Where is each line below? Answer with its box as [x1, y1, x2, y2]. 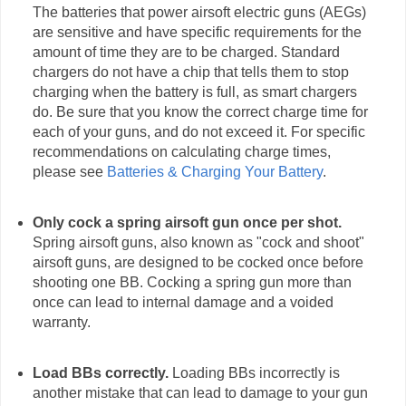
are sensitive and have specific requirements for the [32, 24, 362, 41]
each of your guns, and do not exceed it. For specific [32, 124, 365, 140]
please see [32, 164, 107, 180]
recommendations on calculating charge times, [32, 144, 331, 160]
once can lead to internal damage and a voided [32, 295, 333, 311]
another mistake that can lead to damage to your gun [32, 385, 368, 401]
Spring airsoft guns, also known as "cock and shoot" [32, 235, 364, 251]
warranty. [32, 314, 91, 331]
